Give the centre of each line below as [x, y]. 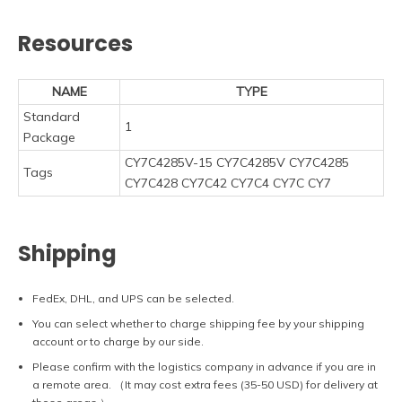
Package [49, 138]
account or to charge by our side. [118, 342]
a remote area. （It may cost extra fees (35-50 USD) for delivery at [205, 385]
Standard [52, 117]
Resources [75, 43]
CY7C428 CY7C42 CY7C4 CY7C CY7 [228, 184]
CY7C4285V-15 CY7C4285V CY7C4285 [237, 163]
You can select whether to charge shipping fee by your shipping [198, 324]
